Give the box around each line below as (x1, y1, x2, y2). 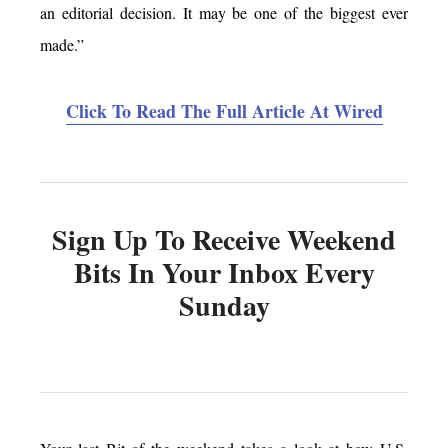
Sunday (178, 285, 270, 327)
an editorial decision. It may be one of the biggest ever (40, 2, 408, 24)
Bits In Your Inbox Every (73, 252, 375, 294)
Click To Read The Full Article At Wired (65, 98, 383, 125)
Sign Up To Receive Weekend (52, 219, 396, 261)
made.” (40, 34, 84, 56)
